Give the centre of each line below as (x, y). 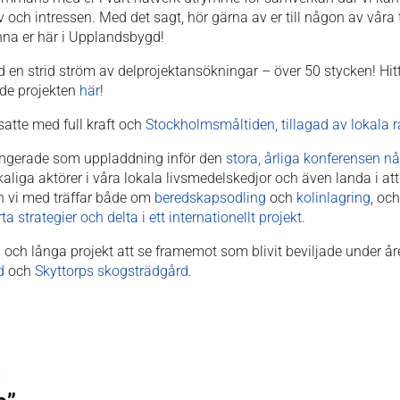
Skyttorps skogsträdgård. (113, 271)
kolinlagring (333, 197)
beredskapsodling (210, 197)
